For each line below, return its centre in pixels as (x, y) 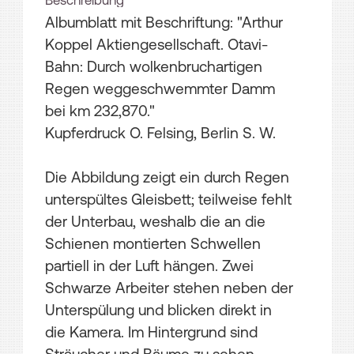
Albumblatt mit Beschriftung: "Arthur (164, 23)
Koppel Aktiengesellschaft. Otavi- (156, 45)
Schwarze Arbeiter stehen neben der (169, 288)
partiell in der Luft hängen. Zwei (149, 266)
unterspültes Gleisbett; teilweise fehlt (168, 200)
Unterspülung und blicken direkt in (158, 310)
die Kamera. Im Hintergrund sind (151, 332)
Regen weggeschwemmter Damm (160, 89)
